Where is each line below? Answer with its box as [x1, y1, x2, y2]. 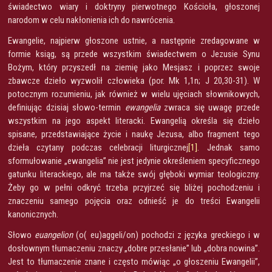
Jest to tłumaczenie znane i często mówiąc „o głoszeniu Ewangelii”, [8, 256, 260, 267]
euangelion [35, 229, 73, 240]
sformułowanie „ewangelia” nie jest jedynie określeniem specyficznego [8, 155, 260, 166]
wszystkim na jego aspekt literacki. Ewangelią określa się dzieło [8, 115, 260, 126]
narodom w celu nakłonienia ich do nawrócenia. [8, 14, 175, 25]
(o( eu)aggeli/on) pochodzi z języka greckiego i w [73, 229, 260, 240]
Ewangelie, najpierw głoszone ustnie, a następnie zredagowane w [8, 35, 260, 46]
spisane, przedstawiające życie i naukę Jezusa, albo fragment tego [8, 128, 260, 140]
